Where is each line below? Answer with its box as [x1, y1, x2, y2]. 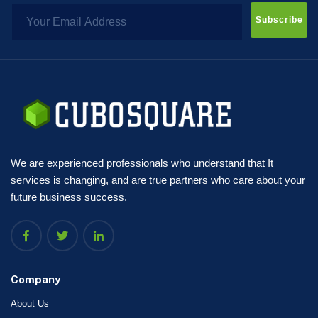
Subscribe [255, 15, 303, 26]
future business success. [11, 191, 127, 204]
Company [11, 273, 60, 286]
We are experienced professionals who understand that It [11, 157, 273, 170]
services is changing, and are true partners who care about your [11, 174, 305, 187]
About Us [11, 298, 49, 309]
